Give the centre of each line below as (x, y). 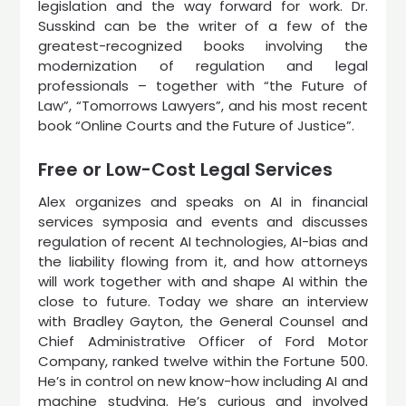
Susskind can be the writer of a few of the (203, 25)
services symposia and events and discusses (203, 222)
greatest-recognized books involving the (203, 45)
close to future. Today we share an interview (203, 301)
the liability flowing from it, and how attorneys (203, 261)
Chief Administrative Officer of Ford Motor (203, 341)
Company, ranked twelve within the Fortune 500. (203, 361)
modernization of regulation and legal (203, 65)
